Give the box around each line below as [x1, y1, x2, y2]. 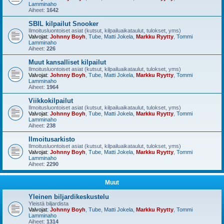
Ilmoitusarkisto [28, 135, 75, 143]
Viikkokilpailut [28, 97, 73, 104]
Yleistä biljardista [28, 200, 68, 206]
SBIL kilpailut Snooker [28, 20, 98, 27]
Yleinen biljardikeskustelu [28, 193, 109, 200]
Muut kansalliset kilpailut [28, 58, 106, 66]
